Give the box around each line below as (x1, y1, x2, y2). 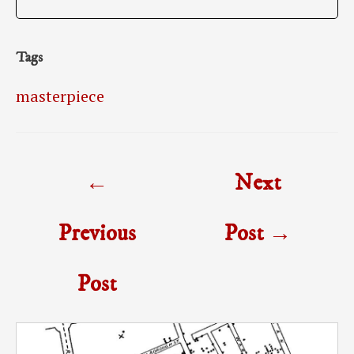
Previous (57, 219, 136, 248)
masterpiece (16, 85, 104, 107)
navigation (15, 180, 84, 201)
